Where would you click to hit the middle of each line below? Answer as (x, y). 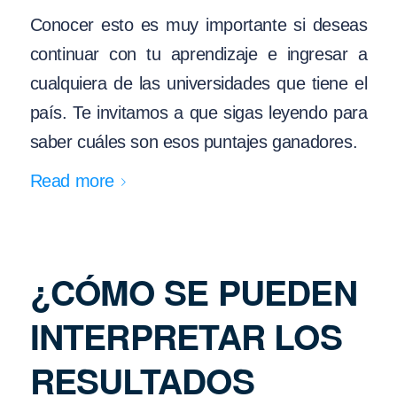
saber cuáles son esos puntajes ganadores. (194, 141)
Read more (72, 180)
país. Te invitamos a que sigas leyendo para (198, 112)
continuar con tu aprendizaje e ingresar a (198, 54)
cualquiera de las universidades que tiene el (198, 83)
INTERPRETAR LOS (186, 335)
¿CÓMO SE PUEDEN (193, 291)
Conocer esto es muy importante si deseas (198, 24)
